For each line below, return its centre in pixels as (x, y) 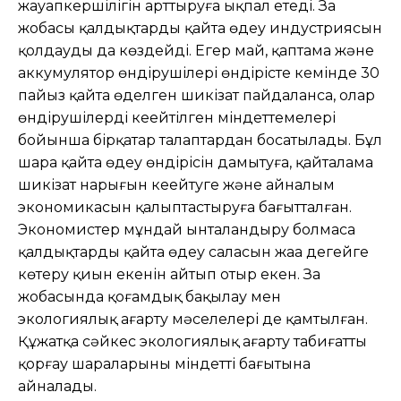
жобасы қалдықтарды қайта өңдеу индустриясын (200, 28)
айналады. (57, 386)
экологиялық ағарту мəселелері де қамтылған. (193, 319)
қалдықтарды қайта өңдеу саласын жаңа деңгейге (193, 252)
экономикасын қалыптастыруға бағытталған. (185, 207)
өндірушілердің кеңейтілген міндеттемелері (177, 117)
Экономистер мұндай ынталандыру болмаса (187, 229)
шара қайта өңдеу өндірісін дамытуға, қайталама (196, 162)
